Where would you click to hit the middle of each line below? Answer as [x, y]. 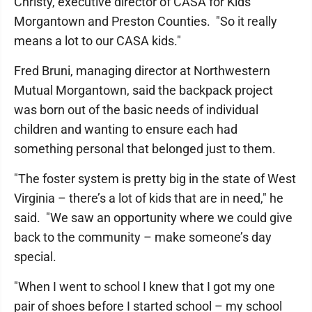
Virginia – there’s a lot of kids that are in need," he [149, 198]
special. [35, 257]
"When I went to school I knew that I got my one [145, 287]
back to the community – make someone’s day [143, 237]
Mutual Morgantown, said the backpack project [143, 90]
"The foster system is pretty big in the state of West [155, 179]
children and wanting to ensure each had [126, 129]
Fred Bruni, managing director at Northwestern [142, 71]
